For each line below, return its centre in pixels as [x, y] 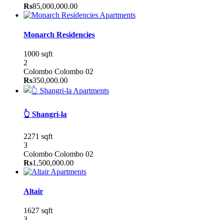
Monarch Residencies [59, 34]
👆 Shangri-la [45, 114]
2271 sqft [38, 137]
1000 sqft [38, 54]
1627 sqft [38, 210]
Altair [33, 191]
